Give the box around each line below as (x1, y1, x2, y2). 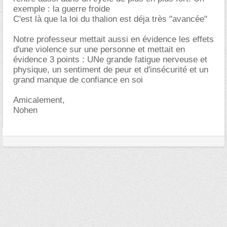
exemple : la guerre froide (13, 4, 110, 14)
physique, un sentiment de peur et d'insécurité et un (13, 64, 208, 74)
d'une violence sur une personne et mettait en (13, 44, 185, 54)
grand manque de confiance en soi (13, 74, 143, 85)
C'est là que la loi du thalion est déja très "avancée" (13, 14, 207, 24)
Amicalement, (13, 95, 65, 105)
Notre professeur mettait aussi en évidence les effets (13, 34, 214, 44)
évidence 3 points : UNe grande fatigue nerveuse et (13, 54, 207, 64)
